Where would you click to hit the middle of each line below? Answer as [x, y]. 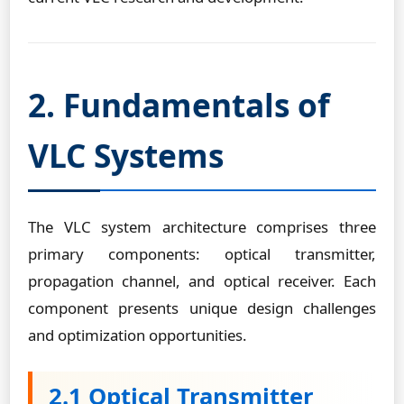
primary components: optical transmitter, [202, 254]
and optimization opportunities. [138, 335]
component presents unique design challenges [202, 308]
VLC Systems [126, 155]
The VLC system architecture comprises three [202, 227]
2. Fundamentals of [179, 105]
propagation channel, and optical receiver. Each [202, 281]
